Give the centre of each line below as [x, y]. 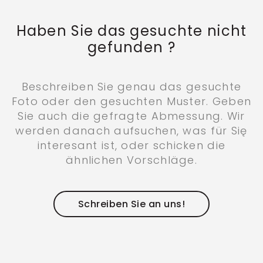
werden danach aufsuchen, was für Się [131, 130]
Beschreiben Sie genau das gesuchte [131, 86]
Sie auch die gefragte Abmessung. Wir [131, 116]
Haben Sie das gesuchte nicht [131, 31]
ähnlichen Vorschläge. [131, 160]
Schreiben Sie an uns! [131, 204]
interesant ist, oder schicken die [131, 145]
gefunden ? [131, 47]
